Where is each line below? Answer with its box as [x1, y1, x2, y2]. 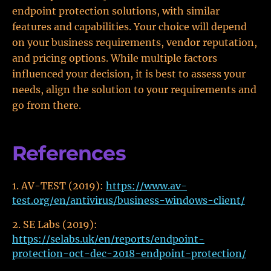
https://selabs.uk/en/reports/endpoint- [12, 233, 204, 245]
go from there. [12, 99, 81, 111]
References [12, 141, 126, 165]
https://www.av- [106, 180, 187, 192]
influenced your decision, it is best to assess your [12, 68, 246, 80]
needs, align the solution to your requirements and [12, 83, 256, 96]
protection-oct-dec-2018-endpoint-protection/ [12, 247, 246, 260]
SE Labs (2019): [23, 218, 97, 230]
